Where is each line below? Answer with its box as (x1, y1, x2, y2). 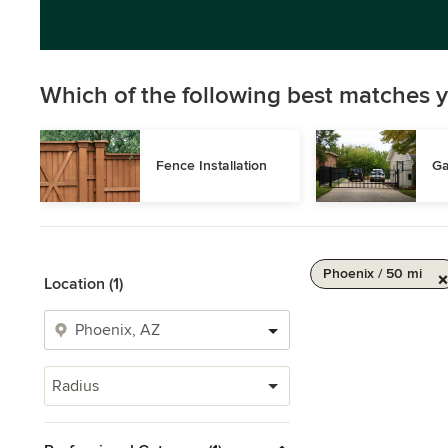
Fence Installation (156, 157, 267, 174)
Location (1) (44, 274, 123, 294)
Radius (52, 376, 99, 396)
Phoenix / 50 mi (323, 265, 422, 282)
